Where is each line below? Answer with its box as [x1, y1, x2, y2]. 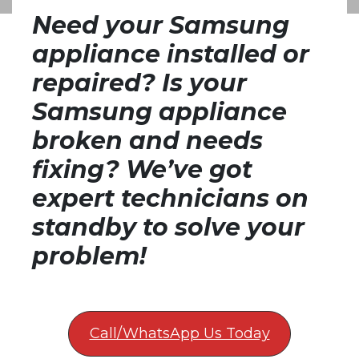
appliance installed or [32, 39, 309, 70]
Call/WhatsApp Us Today [89, 325, 270, 343]
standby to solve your [32, 212, 305, 243]
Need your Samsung [32, 10, 289, 41]
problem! [32, 241, 147, 272]
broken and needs [32, 126, 263, 156]
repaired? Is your [32, 68, 247, 99]
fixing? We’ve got [32, 155, 252, 185]
